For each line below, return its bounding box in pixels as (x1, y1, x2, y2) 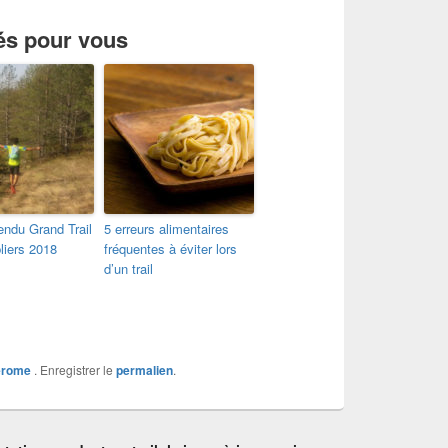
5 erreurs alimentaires (104, 218, 229, 238)
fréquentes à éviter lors (104, 238, 237, 258)
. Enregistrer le (31, 360, 116, 378)
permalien (116, 360, 173, 379)
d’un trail (104, 258, 153, 278)
